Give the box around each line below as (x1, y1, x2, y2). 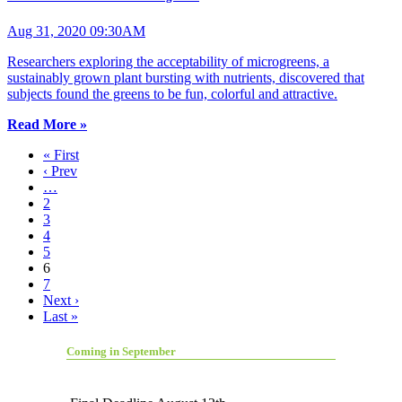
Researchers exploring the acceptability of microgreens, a (7, 53, 329, 69)
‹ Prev (43, 162, 77, 179)
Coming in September (66, 345, 176, 359)
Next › (43, 292, 79, 308)
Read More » (7, 116, 87, 132)
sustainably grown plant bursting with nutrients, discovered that (7, 69, 364, 85)
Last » (43, 308, 78, 324)
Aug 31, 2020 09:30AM (7, 22, 145, 39)
